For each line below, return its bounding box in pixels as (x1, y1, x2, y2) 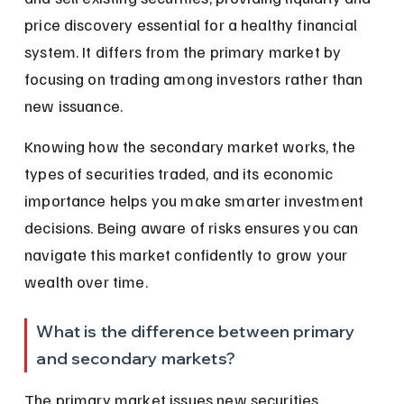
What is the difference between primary (36, 320, 359, 342)
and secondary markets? (36, 347, 235, 369)
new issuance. (24, 95, 124, 115)
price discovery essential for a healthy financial (24, 14, 362, 34)
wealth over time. (24, 271, 148, 291)
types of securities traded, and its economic (24, 162, 337, 183)
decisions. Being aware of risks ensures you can (24, 216, 363, 237)
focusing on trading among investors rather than (24, 68, 367, 88)
